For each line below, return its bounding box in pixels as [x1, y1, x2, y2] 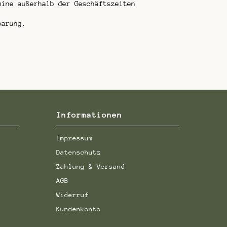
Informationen [56, 110, 123, 120]
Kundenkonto [56, 205, 101, 213]
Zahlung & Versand [56, 162, 126, 170]
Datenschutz [56, 148, 101, 156]
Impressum [56, 134, 93, 142]
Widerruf [56, 191, 89, 199]
